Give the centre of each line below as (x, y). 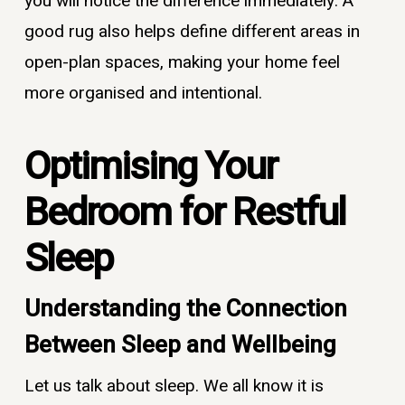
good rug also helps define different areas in (192, 32)
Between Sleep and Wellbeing (180, 345)
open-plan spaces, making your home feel (182, 63)
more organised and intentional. (143, 94)
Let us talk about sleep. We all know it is (174, 386)
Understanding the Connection (185, 309)
